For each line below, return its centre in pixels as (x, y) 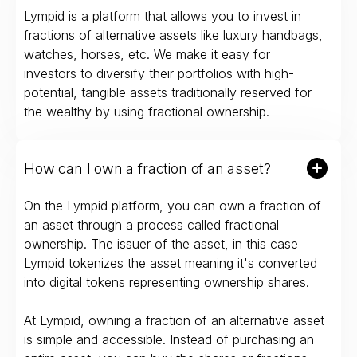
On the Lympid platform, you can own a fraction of (173, 206)
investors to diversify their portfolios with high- (159, 74)
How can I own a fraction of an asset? (147, 168)
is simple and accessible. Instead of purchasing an (169, 340)
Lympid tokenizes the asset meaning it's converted (171, 263)
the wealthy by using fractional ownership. (147, 112)
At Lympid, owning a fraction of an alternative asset (174, 321)
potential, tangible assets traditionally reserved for (168, 93)
